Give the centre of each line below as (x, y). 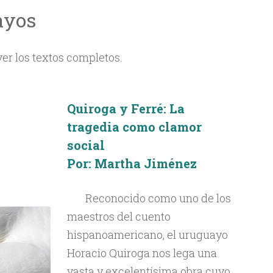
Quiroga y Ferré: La (126, 108)
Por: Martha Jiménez (132, 163)
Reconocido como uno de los (158, 198)
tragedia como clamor (134, 127)
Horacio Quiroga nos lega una (142, 253)
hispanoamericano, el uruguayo (147, 235)
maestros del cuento (119, 216)
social (86, 145)
